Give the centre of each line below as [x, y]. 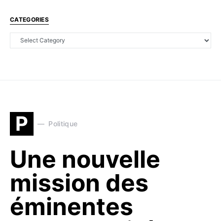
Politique [63, 124]
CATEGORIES [29, 19]
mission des [79, 183]
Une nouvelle [85, 159]
